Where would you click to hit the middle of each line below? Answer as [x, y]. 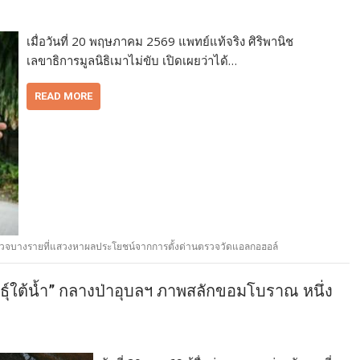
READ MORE [63, 96]
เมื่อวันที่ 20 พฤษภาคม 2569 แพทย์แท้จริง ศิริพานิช [160, 41]
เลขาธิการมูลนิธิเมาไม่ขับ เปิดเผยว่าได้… [132, 61]
